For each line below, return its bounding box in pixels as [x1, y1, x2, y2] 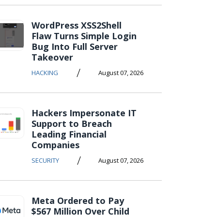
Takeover [31, 51, 73, 63]
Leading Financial [31, 128, 107, 140]
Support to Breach [31, 118, 112, 129]
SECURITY [31, 156, 59, 165]
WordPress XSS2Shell [31, 19, 122, 31]
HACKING [31, 68, 58, 77]
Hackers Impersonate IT [31, 107, 137, 119]
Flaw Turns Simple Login [31, 30, 137, 42]
